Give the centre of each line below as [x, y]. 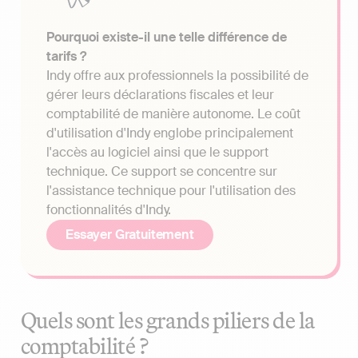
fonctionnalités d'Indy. [109, 209]
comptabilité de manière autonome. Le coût [173, 113]
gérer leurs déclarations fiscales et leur [160, 94]
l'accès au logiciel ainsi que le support [157, 152]
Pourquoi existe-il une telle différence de [167, 37]
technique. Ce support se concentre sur [162, 171]
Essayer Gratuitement [130, 234]
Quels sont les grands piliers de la [168, 320]
